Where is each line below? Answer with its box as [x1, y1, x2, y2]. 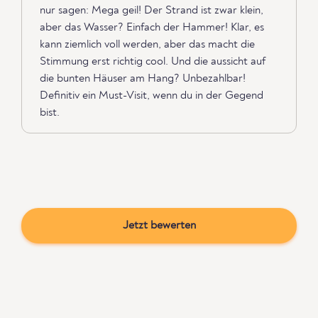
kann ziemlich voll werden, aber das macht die [40, 38, 255, 50]
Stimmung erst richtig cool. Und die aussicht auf [40, 55, 265, 67]
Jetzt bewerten [122, 219, 196, 231]
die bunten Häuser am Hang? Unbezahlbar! [40, 72, 246, 84]
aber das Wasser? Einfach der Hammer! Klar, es [40, 21, 264, 33]
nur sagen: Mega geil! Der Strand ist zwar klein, [40, 4, 263, 16]
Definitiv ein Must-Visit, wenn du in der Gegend [40, 89, 263, 102]
